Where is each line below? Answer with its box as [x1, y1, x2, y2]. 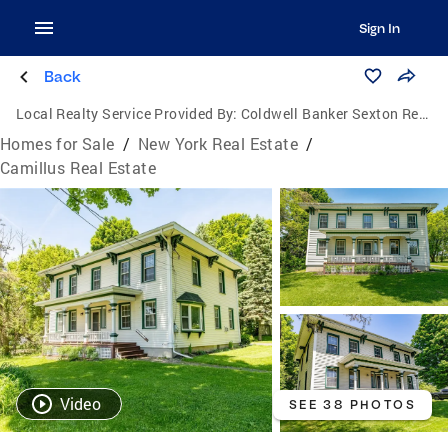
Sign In [358, 20, 400, 36]
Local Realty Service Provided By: [16, 104, 238, 123]
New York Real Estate [138, 133, 299, 154]
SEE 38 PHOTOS [288, 396, 416, 412]
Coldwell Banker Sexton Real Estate [240, 104, 419, 123]
